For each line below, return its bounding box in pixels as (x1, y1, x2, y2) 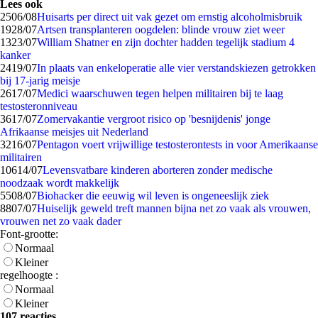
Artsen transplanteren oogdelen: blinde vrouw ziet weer (37, 23, 285, 35)
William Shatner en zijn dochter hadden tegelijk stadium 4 (37, 36, 295, 48)
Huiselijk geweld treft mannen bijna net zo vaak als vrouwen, (37, 202, 311, 214)
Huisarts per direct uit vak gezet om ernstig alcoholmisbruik (37, 11, 302, 23)
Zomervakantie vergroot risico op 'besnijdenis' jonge (37, 113, 270, 125)
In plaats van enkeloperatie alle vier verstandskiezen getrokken (37, 62, 316, 74)
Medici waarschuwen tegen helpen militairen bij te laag (37, 87, 283, 99)
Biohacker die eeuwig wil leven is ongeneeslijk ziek (37, 190, 269, 202)
